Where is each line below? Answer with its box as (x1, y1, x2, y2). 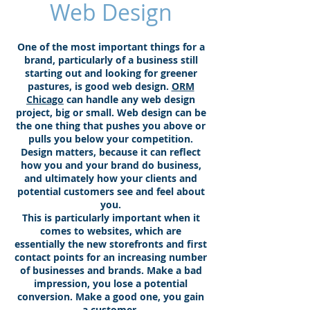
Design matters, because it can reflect (21, 145, 201, 158)
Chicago (26, 93, 64, 106)
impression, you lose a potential (34, 277, 188, 290)
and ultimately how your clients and (24, 172, 197, 185)
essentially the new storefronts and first (15, 237, 207, 250)
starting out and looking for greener (24, 66, 197, 80)
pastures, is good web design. (27, 80, 172, 93)
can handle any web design (64, 93, 195, 106)
